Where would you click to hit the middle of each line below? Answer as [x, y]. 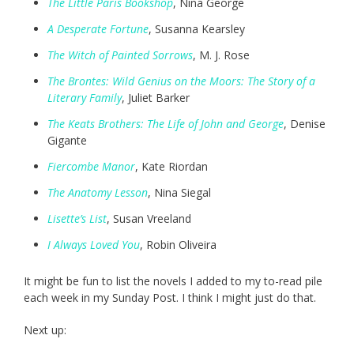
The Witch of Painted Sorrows [120, 55]
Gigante [67, 141]
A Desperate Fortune [98, 29]
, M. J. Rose [221, 55]
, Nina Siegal [179, 193]
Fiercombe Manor [91, 167]
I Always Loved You [94, 245]
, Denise [305, 124]
